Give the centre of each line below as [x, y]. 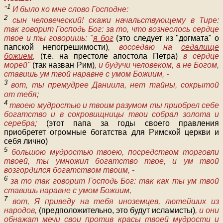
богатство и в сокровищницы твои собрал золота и [111, 114]
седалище [200, 47]
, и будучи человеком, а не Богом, [157, 65]
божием [18, 56]
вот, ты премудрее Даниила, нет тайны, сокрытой [115, 85]
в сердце [199, 56]
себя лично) [26, 141]
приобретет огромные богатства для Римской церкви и [111, 132]
